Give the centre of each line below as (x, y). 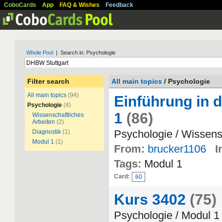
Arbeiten (44, 122)
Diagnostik (47, 132)
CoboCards (20, 5)
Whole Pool (40, 53)
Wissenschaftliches (58, 115)
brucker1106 (177, 149)
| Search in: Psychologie (84, 53)
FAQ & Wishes (80, 5)
